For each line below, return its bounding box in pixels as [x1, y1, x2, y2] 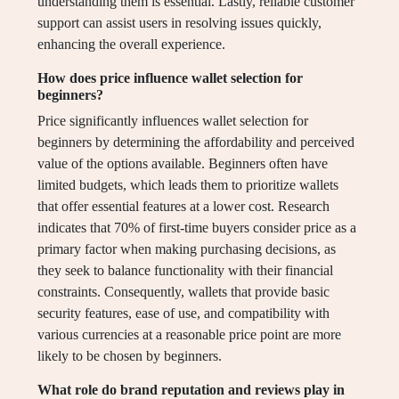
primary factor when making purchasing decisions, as [37, 241, 336, 257]
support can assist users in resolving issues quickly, [37, 15, 322, 31]
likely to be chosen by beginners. [37, 348, 222, 364]
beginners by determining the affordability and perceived [37, 134, 354, 151]
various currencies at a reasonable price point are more [37, 327, 341, 343]
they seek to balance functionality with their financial [37, 263, 333, 279]
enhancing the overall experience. [37, 37, 225, 53]
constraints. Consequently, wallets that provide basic [37, 284, 330, 300]
